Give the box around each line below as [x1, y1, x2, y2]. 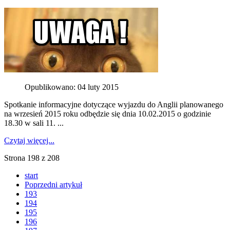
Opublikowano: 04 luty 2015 [25, 83, 119, 92]
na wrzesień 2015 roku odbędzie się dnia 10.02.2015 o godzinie [4, 109, 211, 119]
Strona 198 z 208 [4, 154, 60, 163]
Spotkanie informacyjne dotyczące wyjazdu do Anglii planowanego [4, 100, 223, 109]
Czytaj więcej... [4, 136, 54, 145]
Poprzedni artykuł [25, 180, 82, 189]
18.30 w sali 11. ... [4, 119, 64, 128]
